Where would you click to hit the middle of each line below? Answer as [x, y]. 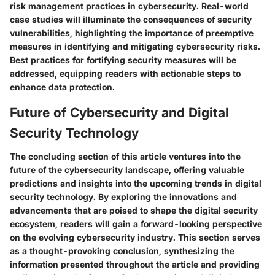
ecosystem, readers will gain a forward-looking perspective [136, 223]
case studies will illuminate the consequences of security [131, 19]
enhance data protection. [62, 87]
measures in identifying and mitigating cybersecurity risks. [135, 46]
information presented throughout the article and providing [135, 264]
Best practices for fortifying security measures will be [123, 60]
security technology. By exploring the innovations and [123, 196]
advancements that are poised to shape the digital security [134, 210]
